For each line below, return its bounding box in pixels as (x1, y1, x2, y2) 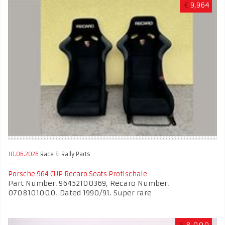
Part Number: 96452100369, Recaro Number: (8, 178, 169, 188)
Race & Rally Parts (39, 150, 90, 158)
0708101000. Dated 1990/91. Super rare (8, 188, 152, 197)
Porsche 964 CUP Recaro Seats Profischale (8, 169, 147, 178)
